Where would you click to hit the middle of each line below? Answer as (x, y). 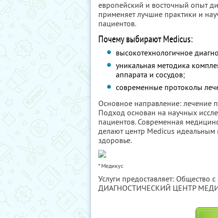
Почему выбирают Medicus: (145, 39)
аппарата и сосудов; (151, 74)
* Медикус (111, 166)
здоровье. (115, 140)
